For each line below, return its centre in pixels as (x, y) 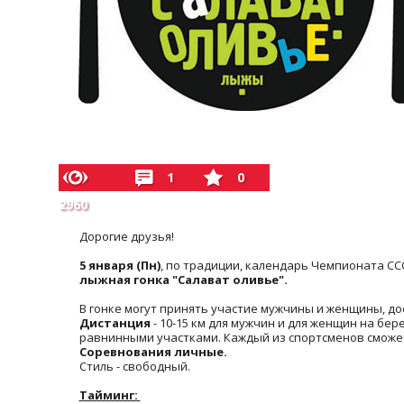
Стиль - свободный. (134, 366)
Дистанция (115, 323)
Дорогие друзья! (126, 236)
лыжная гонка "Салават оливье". (183, 280)
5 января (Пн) (119, 265)
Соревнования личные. (153, 352)
